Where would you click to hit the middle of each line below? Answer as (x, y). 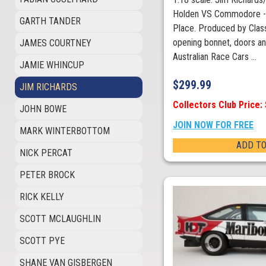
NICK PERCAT (46, 153)
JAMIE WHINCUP (52, 65)
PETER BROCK (47, 175)
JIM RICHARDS (48, 87)
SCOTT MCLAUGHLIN (60, 219)
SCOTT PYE (42, 241)
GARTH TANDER (50, 21)
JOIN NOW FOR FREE (213, 125)
